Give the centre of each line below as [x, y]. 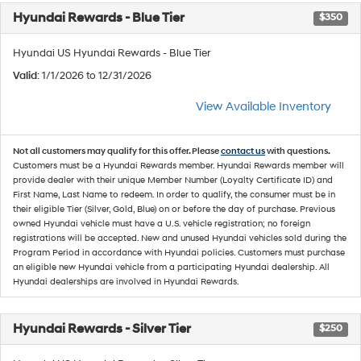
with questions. [297, 151]
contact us [243, 151]
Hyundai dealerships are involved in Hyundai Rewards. [126, 281]
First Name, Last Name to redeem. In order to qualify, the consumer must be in [174, 194]
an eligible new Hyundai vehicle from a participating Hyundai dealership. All [171, 267]
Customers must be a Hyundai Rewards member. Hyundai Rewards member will [178, 165]
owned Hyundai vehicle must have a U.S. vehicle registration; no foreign [162, 223]
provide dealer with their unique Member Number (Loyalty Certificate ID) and [173, 180]
